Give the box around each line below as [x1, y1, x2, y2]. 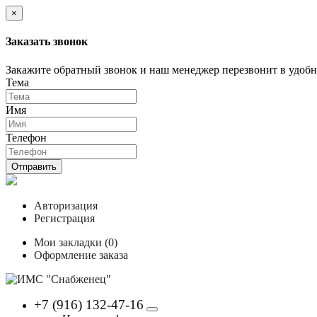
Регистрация [34, 212, 95, 224]
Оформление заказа [34, 248, 128, 261]
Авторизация [34, 199, 98, 212]
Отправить [11, 161, 57, 172]
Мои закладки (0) [34, 236, 117, 248]
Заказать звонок [6, 35, 88, 48]
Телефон [6, 131, 47, 144]
